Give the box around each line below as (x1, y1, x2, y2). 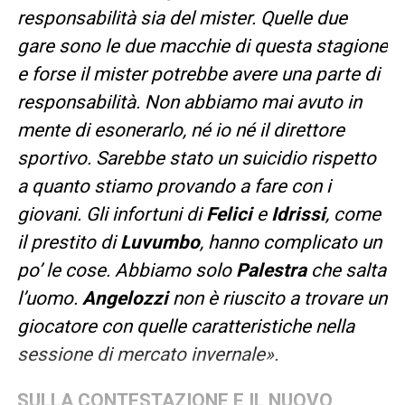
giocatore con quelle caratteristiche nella (16, 315, 354, 337)
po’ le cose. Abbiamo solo (16, 259, 236, 281)
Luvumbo (119, 231, 200, 253)
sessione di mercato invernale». (16, 343, 278, 365)
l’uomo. (16, 287, 82, 309)
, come (325, 202, 381, 225)
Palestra (235, 259, 306, 281)
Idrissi (270, 202, 325, 225)
